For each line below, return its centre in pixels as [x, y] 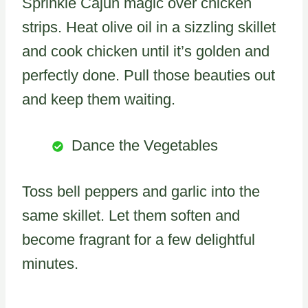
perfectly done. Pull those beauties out [148, 75]
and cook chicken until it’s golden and [146, 51]
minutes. [50, 263]
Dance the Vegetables [145, 145]
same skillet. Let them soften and [131, 215]
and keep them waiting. [99, 99]
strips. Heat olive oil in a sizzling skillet [149, 27]
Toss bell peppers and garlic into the [141, 191]
